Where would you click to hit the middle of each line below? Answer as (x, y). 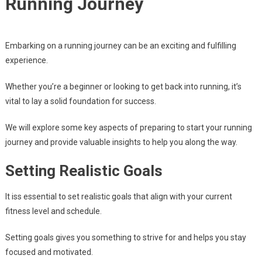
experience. (26, 61)
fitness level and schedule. (53, 211)
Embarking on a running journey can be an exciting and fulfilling (120, 46)
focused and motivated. (49, 252)
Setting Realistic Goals (84, 171)
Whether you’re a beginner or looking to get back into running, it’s (123, 87)
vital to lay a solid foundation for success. (80, 101)
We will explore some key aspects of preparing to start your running (128, 128)
